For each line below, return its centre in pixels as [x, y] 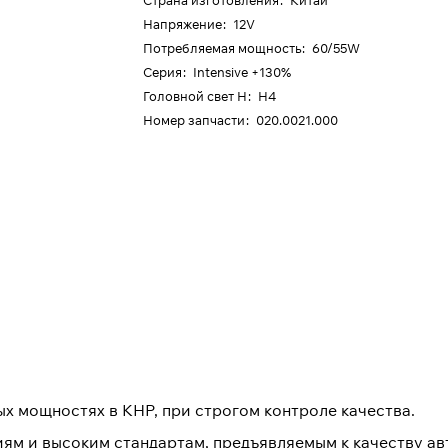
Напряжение [183, 24]
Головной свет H [195, 96]
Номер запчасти [194, 120]
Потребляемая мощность [222, 48]
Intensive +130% [242, 72]
